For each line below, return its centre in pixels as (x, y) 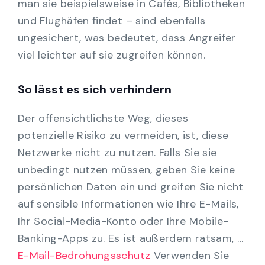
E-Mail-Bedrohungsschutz (84, 255)
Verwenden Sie (190, 255)
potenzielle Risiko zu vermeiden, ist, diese (123, 135)
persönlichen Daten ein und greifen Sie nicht (131, 187)
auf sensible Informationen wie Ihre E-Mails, (128, 204)
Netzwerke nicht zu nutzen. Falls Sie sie (117, 152)
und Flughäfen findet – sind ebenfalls (112, 20)
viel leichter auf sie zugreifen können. (112, 55)
